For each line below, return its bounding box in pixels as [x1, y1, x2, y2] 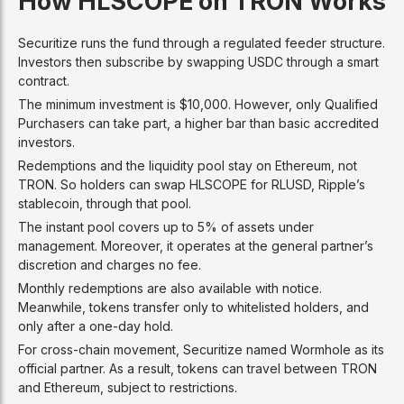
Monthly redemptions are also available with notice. [18, 280, 322, 296]
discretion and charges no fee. [18, 256, 201, 272]
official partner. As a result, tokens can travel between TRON [18, 360, 377, 376]
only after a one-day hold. [18, 317, 173, 334]
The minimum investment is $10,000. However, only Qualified [18, 96, 378, 112]
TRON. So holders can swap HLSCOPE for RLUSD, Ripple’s [18, 176, 365, 192]
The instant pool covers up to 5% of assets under [18, 218, 314, 234]
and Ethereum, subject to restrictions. [18, 379, 237, 395]
